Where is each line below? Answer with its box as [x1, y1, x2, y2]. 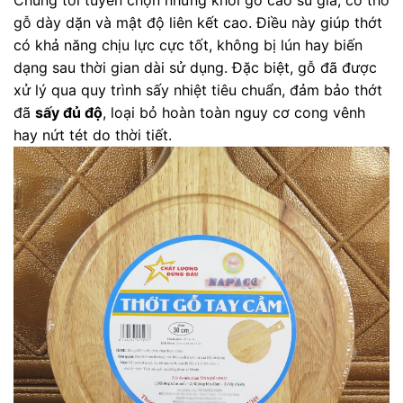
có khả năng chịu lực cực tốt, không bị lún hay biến [13, 35, 363, 54]
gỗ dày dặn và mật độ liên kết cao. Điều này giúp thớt [13, 13, 382, 31]
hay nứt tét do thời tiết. [13, 125, 172, 144]
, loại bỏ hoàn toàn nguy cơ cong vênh [103, 103, 365, 121]
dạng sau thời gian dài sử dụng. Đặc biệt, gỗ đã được [13, 58, 377, 76]
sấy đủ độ [35, 103, 103, 121]
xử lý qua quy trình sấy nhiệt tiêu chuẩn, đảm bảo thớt [13, 80, 382, 99]
